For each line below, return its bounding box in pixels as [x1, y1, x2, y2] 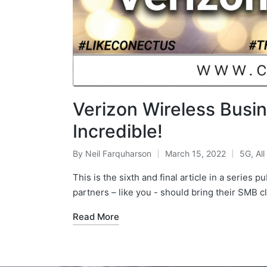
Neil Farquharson [85, 148, 151, 159]
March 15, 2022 [165, 148, 226, 159]
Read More [73, 210, 119, 222]
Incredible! [73, 120, 163, 142]
